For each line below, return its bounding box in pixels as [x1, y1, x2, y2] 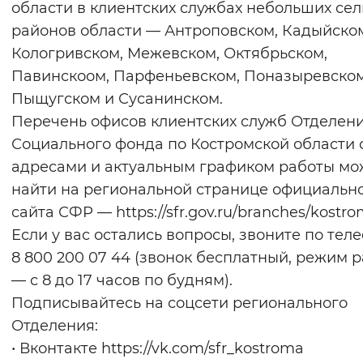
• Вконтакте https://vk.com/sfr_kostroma [11, 340, 304, 358]
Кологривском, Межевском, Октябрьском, [11, 45, 327, 63]
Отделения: [11, 317, 98, 335]
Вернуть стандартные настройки [110, 12, 311, 28]
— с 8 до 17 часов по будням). [11, 271, 233, 290]
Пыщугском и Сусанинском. [11, 90, 223, 109]
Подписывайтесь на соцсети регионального [11, 294, 348, 313]
